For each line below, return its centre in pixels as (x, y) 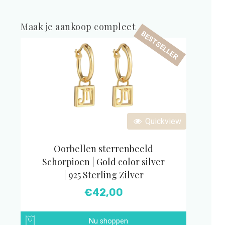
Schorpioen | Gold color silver (103, 162)
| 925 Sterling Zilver (103, 175)
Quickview (162, 122)
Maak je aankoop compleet (78, 27)
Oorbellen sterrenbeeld (103, 149)
